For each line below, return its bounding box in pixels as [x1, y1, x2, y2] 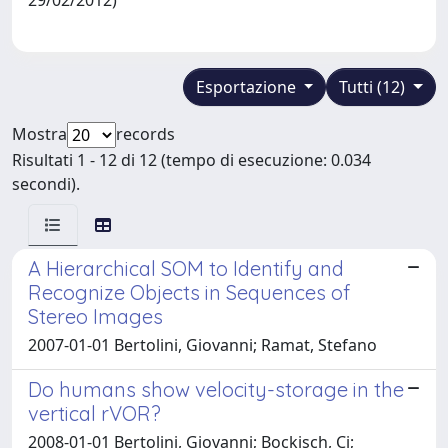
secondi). [12, 172, 80, 195]
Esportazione [195, 75, 300, 98]
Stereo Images [28, 303, 163, 329]
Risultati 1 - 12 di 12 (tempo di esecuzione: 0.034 [12, 148, 371, 171]
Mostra [12, 122, 67, 145]
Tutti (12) [339, 75, 410, 98]
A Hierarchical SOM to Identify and [28, 255, 344, 281]
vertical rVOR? [28, 400, 161, 426]
